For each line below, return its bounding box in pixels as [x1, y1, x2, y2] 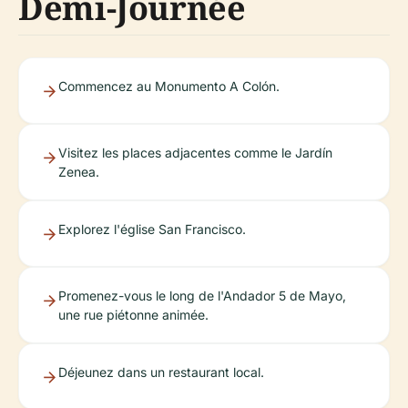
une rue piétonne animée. [58, 307, 209, 322]
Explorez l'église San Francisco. [58, 221, 246, 237]
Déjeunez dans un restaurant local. [58, 364, 264, 380]
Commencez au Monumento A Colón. [58, 78, 280, 94]
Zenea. [58, 164, 99, 179]
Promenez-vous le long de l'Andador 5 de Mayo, [58, 288, 346, 303]
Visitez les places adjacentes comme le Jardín [58, 145, 332, 160]
